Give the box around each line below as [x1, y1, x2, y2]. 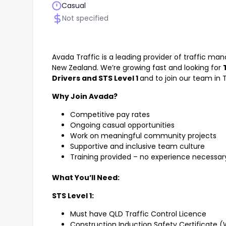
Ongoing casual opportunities [70, 120, 175, 131]
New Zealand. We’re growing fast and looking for [52, 63, 223, 73]
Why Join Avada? [52, 91, 118, 102]
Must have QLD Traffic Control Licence [70, 209, 206, 219]
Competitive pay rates [70, 109, 150, 120]
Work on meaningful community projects [70, 131, 216, 141]
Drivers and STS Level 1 [52, 73, 140, 84]
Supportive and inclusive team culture [70, 141, 205, 152]
